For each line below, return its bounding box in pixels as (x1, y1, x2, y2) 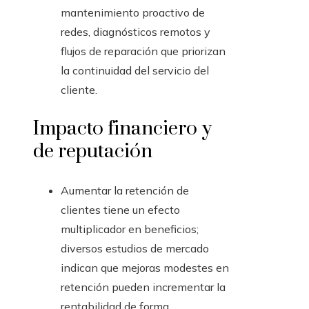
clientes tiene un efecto (61, 203, 180, 217)
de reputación (33, 139, 152, 164)
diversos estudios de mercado (61, 241, 209, 256)
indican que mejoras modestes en (61, 261, 229, 275)
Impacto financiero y (33, 117, 212, 141)
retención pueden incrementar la (61, 280, 226, 295)
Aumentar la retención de (61, 183, 189, 198)
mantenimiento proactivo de (61, 6, 205, 20)
